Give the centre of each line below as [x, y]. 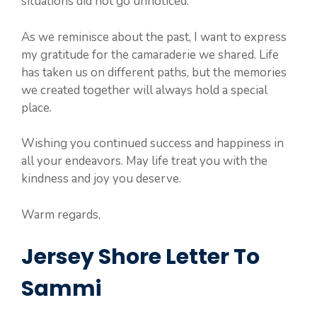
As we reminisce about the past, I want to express [154, 37]
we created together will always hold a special [144, 90]
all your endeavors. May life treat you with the [144, 161]
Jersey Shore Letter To [140, 257]
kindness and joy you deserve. [101, 179]
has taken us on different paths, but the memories [154, 72]
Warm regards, [61, 214]
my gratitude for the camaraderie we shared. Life [150, 54]
